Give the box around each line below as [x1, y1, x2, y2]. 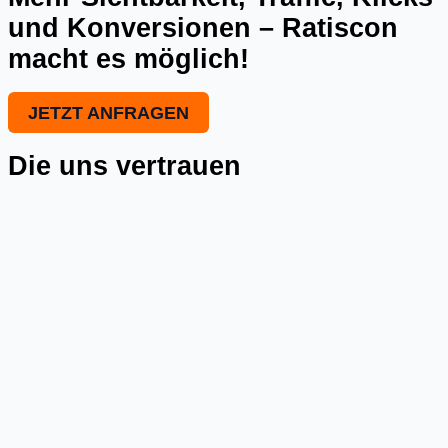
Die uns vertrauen [8, 150, 241, 182]
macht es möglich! [8, 43, 249, 74]
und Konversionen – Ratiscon [8, 12, 398, 43]
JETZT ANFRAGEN [28, 101, 189, 123]
